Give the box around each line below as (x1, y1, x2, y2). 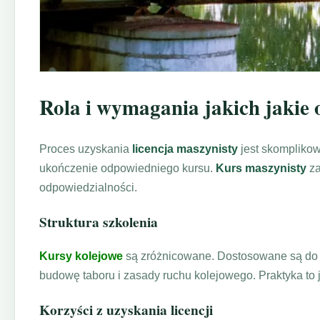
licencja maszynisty (132, 143, 238, 156)
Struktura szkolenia (39, 211, 158, 233)
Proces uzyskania (39, 143, 132, 156)
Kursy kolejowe (39, 249, 123, 262)
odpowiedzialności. (39, 181, 137, 194)
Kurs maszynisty (216, 162, 306, 175)
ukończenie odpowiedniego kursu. (39, 162, 216, 175)
